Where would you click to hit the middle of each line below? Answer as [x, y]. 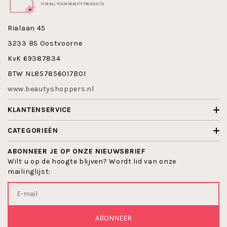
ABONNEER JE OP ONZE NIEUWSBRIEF [77, 151]
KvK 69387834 [34, 58]
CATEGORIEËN [33, 130]
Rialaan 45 [27, 28]
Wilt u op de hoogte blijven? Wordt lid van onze [92, 161]
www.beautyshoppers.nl [51, 89]
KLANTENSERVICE [40, 109]
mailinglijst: [29, 171]
